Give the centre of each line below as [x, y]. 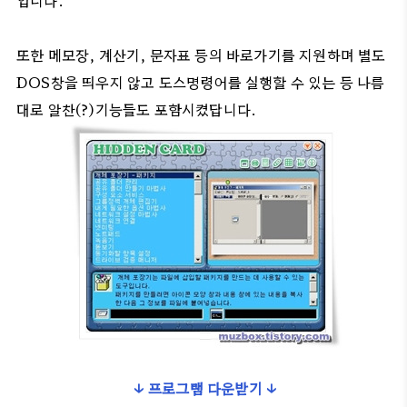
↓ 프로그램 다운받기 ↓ [205, 388]
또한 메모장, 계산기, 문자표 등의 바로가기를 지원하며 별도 [201, 55]
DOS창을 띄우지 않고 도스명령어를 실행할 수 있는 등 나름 [201, 82]
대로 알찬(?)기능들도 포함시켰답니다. [137, 109]
